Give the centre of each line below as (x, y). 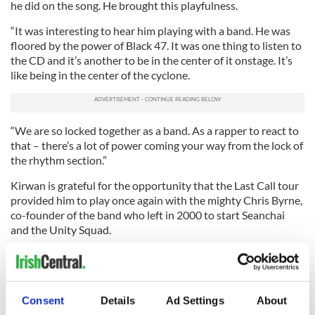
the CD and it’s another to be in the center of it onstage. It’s (152, 60)
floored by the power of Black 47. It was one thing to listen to (156, 45)
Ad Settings (195, 300)
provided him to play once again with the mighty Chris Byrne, (156, 200)
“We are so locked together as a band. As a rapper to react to (155, 130)
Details (118, 300)
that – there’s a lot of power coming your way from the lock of (157, 145)
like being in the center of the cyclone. (100, 75)
